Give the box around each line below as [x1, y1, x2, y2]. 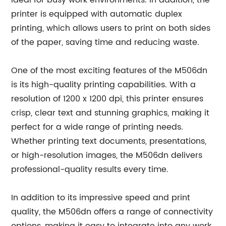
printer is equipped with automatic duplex [11, 8, 183, 21]
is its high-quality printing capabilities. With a [11, 78, 196, 91]
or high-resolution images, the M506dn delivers [11, 149, 203, 162]
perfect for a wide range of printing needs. [11, 121, 184, 134]
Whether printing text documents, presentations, [11, 135, 207, 148]
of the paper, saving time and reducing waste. [11, 36, 200, 49]
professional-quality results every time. [11, 163, 169, 176]
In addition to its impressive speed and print [11, 191, 191, 204]
